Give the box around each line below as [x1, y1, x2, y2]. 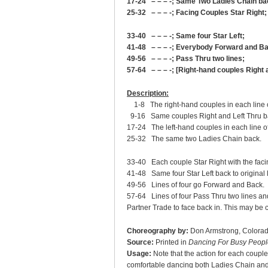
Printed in [154, 238, 188, 246]
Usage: [127, 249, 151, 258]
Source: [127, 238, 154, 246]
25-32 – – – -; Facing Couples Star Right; [127, 8, 267, 17]
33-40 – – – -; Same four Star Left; [127, 32, 245, 40]
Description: [127, 89, 169, 98]
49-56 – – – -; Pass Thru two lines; [127, 54, 245, 63]
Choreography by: [127, 227, 188, 235]
